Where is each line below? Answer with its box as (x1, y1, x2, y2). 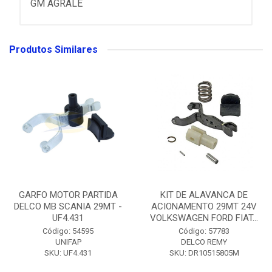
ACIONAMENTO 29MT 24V (151, 201, 257, 212)
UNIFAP (55, 237, 81, 246)
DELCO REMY (181, 237, 227, 246)
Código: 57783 (178, 226, 229, 236)
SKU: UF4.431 (44, 248, 92, 257)
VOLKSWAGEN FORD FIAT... (150, 212, 258, 223)
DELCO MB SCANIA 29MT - (14, 201, 122, 212)
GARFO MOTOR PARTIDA (18, 189, 118, 200)
